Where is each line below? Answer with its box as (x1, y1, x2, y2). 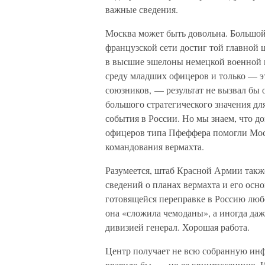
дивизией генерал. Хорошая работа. (105, 221, 250, 233)
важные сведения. (105, 3, 178, 15)
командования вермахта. (105, 140, 204, 153)
